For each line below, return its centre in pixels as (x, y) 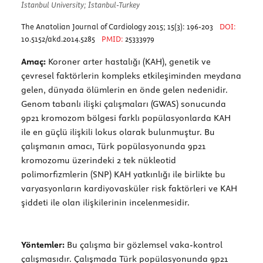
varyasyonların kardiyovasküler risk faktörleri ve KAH (129, 188)
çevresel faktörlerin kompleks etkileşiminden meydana (131, 75)
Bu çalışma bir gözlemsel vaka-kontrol (144, 245)
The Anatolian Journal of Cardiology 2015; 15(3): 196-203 (118, 26)
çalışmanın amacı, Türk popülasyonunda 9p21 (113, 146)
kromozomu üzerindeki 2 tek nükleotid (99, 160)
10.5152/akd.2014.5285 (58, 38)
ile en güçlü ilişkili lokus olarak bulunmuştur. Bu (118, 132)
